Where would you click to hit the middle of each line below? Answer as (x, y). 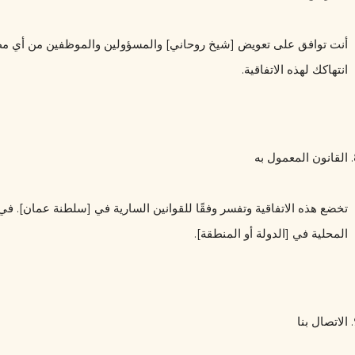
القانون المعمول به (301, 157)
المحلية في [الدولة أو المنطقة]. (271, 233)
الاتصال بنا (323, 321)
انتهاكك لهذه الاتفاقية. (295, 69)
